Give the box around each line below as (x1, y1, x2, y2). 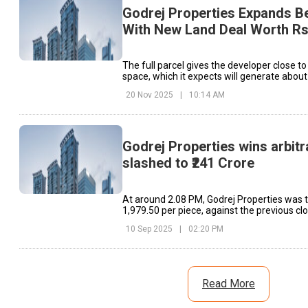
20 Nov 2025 (126, 90, 173, 100)
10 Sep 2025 (126, 223, 173, 234)
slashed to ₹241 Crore (122, 155, 254, 172)
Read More (202, 276, 255, 290)
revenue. (122, 82, 160, 93)
